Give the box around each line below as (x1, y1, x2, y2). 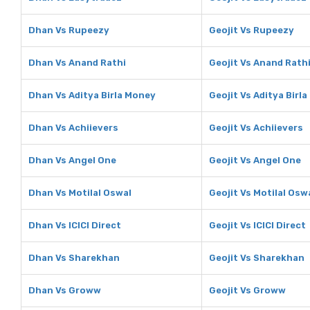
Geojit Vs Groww (209, 285, 286, 295)
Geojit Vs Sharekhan (209, 253, 304, 263)
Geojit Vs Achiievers (209, 122, 303, 133)
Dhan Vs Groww (28, 285, 101, 295)
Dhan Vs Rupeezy (28, 25, 109, 35)
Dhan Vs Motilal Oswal (28, 188, 131, 198)
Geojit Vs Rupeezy (209, 25, 294, 35)
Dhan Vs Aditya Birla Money (28, 90, 156, 100)
